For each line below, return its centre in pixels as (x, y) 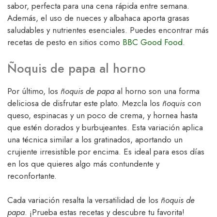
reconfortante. (32, 176)
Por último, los (34, 91)
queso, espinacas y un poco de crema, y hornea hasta (102, 115)
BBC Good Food (153, 42)
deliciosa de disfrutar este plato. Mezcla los (85, 103)
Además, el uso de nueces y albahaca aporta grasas (98, 18)
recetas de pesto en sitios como (65, 42)
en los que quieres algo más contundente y (83, 163)
